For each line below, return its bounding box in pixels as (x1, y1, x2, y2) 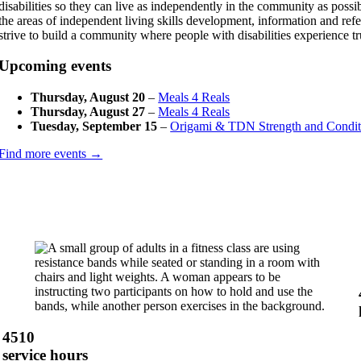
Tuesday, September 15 (31, 119, 158, 134)
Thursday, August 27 (31, 105, 146, 119)
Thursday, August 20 (31, 90, 146, 105)
